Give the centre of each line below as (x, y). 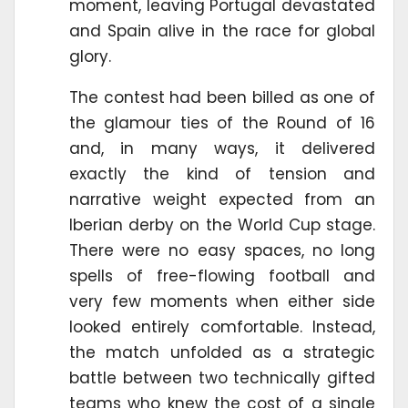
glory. (90, 57)
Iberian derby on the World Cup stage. (222, 225)
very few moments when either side (222, 302)
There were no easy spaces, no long (222, 251)
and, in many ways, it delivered (222, 149)
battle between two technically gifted (222, 378)
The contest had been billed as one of (222, 98)
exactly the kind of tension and (222, 174)
